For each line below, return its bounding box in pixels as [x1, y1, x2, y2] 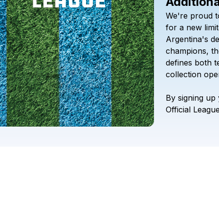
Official [165, 105, 191, 114]
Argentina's [165, 34, 208, 44]
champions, [165, 46, 209, 56]
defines [165, 58, 192, 67]
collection [165, 69, 201, 79]
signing [177, 93, 203, 103]
